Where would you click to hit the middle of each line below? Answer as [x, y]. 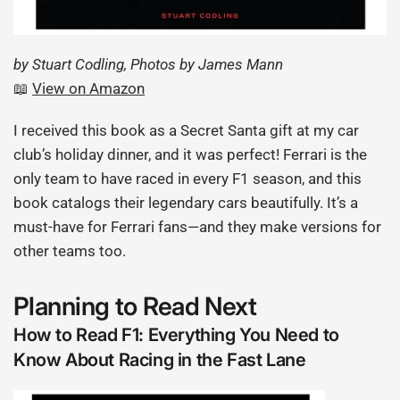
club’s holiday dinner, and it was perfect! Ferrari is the [191, 155]
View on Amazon [89, 89]
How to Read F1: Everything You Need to [176, 335]
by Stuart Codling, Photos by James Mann [149, 65]
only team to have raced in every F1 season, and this [188, 179]
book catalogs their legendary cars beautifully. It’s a [186, 203]
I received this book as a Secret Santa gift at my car [187, 131]
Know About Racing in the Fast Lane [160, 360]
